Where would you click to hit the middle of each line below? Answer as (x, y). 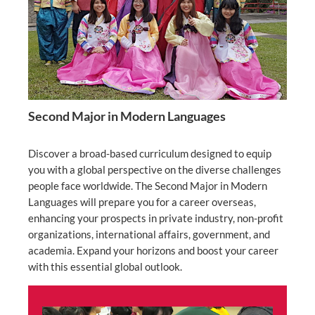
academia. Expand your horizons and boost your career (153, 251)
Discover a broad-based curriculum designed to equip (150, 154)
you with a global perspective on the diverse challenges (155, 170)
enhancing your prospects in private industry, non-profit (156, 218)
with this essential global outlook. (105, 267)
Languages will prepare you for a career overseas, (142, 202)
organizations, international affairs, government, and (149, 234)
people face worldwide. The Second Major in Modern (148, 186)
